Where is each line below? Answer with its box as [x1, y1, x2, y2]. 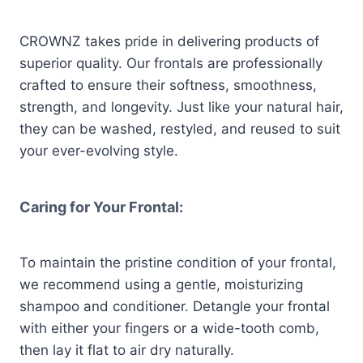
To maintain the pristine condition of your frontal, [19, 254, 336, 271]
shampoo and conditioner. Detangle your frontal [19, 298, 330, 315]
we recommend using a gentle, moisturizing [19, 276, 303, 293]
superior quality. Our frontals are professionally [19, 55, 322, 72]
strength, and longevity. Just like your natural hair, [19, 99, 344, 116]
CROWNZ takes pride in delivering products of [19, 33, 319, 50]
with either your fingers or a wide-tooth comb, [19, 320, 319, 337]
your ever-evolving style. [19, 143, 178, 160]
